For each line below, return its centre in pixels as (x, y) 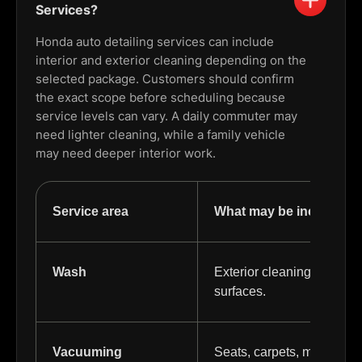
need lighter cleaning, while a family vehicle (160, 135)
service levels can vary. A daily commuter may (166, 116)
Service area (90, 212)
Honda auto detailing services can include (155, 42)
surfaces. (240, 292)
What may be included (282, 212)
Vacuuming (87, 352)
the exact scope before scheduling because (160, 98)
